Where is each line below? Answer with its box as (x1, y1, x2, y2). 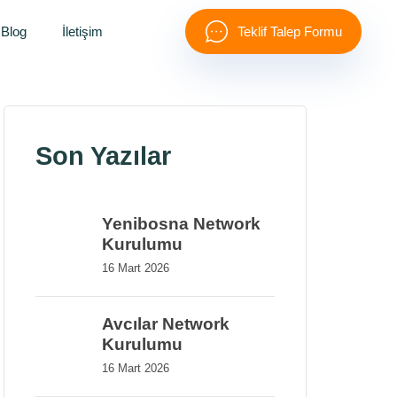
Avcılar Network (102, 314, 230, 333)
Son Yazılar (35, 142, 171, 170)
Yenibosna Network (102, 214, 261, 233)
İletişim (62, 24, 104, 39)
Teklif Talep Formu (237, 24, 342, 39)
